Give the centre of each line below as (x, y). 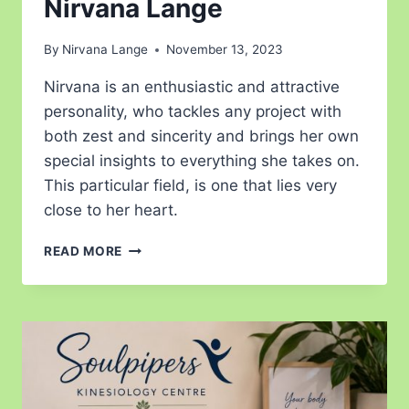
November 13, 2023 (225, 50)
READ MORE (84, 252)
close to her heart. (111, 210)
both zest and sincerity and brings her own (201, 136)
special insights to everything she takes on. (202, 161)
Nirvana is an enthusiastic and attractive (192, 87)
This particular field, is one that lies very (190, 186)
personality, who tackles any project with (193, 112)
